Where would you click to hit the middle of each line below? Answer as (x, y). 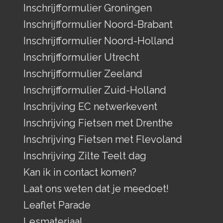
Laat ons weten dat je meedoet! (96, 188)
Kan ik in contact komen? (80, 172)
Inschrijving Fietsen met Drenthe (98, 123)
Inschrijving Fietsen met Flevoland (103, 139)
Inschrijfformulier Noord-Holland (98, 41)
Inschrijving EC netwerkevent (90, 106)
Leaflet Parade (57, 205)
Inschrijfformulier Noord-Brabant (98, 24)
